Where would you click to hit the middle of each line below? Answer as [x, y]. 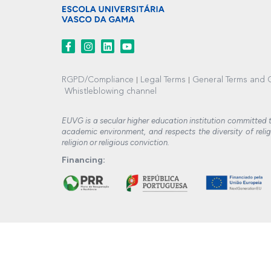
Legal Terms [163, 80]
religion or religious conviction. [116, 142]
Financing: [83, 160]
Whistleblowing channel [111, 91]
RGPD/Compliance [98, 80]
